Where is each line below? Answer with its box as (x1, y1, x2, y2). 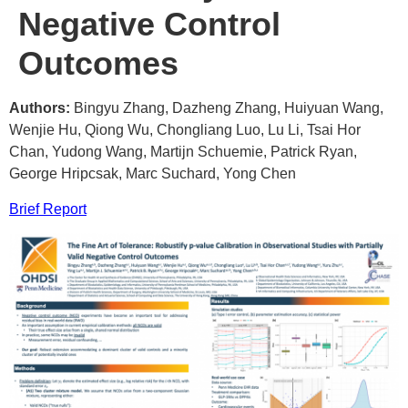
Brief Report (9, 200, 87, 217)
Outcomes (18, 45, 178, 83)
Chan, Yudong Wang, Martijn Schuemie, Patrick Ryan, (9, 144, 357, 160)
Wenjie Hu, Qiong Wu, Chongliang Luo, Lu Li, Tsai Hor (9, 122, 361, 138)
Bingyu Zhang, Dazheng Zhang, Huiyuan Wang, (74, 100, 383, 117)
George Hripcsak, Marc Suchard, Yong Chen (9, 166, 296, 182)
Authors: (9, 100, 74, 117)
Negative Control (18, 5, 280, 44)
